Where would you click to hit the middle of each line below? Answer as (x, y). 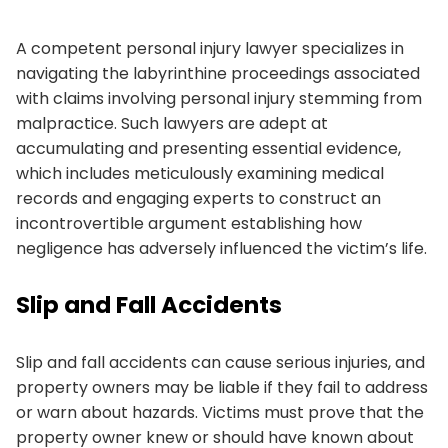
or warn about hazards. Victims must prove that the (220, 412)
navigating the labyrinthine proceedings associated (218, 73)
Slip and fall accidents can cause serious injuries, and (220, 362)
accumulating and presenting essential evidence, (208, 148)
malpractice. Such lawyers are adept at (172, 123)
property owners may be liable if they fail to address (222, 387)
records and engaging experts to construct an (198, 198)
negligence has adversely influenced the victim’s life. (221, 248)
